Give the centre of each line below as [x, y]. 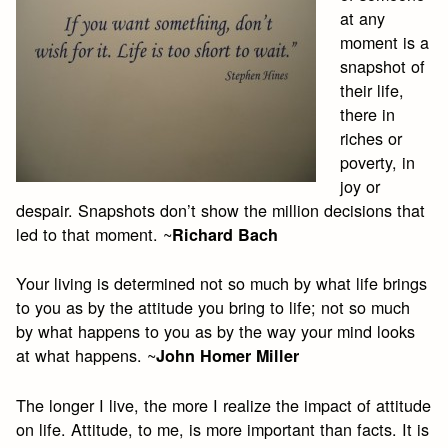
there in [368, 113]
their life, [372, 89]
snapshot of [383, 65]
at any [363, 17]
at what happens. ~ [86, 355]
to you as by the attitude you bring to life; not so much [213, 307]
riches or [371, 137]
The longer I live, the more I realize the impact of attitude [224, 404]
